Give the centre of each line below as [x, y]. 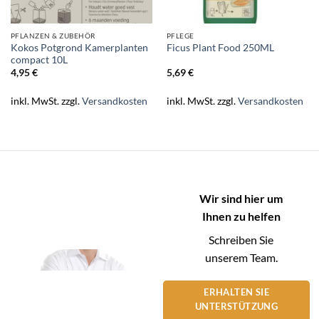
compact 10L [39, 59]
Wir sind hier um [241, 198]
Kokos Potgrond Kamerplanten [79, 47]
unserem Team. [241, 257]
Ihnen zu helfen [241, 216]
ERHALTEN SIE [236, 292]
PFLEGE [180, 35]
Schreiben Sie [241, 239]
